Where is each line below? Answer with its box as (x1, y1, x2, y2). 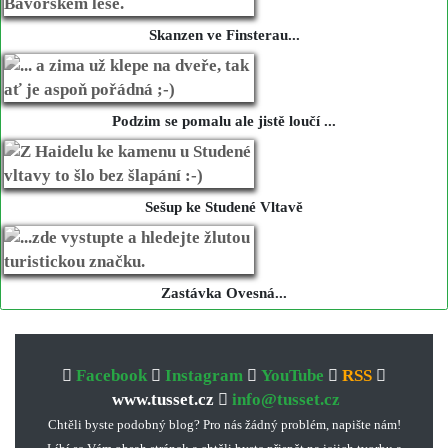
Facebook (76, 366, 147, 386)
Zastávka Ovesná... (161, 285, 287, 302)
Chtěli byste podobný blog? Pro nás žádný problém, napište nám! (47, 417, 401, 433)
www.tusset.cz (108, 390, 218, 410)
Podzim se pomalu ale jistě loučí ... (112, 113, 336, 130)
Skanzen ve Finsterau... (148, 27, 300, 44)
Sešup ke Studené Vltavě (145, 199, 303, 216)
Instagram (165, 366, 243, 386)
